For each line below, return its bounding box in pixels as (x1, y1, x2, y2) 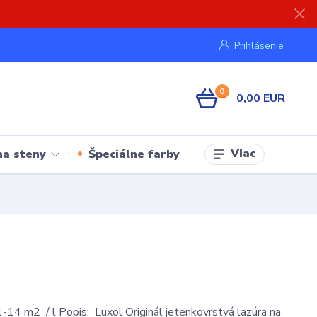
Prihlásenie (234, 38, 284, 52)
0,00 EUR (236, 90, 285, 106)
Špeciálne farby (88, 146, 180, 162)
